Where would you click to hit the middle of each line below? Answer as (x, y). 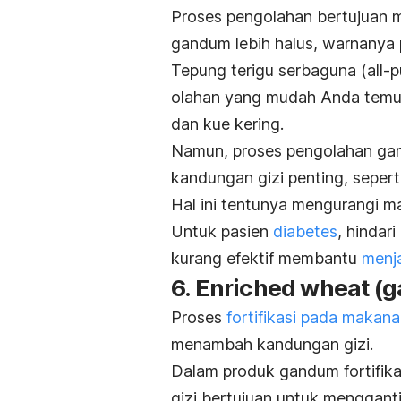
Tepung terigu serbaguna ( (269, 71)
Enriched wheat (284, 288)
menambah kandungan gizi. (272, 345)
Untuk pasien (222, 232)
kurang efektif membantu (266, 259)
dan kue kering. (227, 124)
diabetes (305, 232)
